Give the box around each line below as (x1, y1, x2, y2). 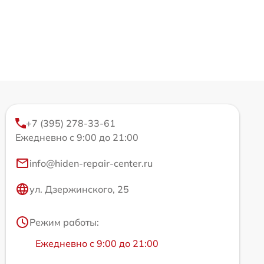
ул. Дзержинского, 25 (29, 183, 129, 196)
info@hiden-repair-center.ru (29, 157, 153, 170)
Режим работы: (29, 216, 99, 229)
